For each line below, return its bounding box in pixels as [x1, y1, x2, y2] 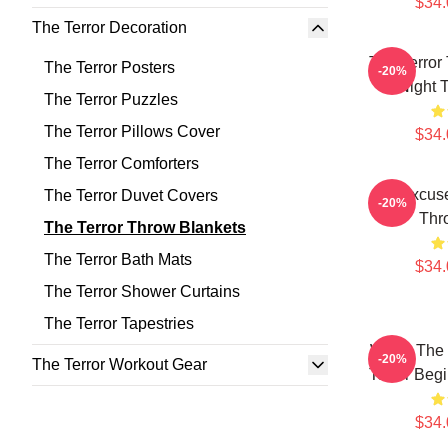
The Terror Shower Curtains [44, 283, 240, 300]
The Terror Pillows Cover [44, 123, 220, 140]
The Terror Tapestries [44, 315, 194, 332]
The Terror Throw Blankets [44, 219, 246, 236]
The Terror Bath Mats [44, 251, 192, 268]
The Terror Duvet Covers [44, 187, 218, 204]
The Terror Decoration [32, 19, 187, 36]
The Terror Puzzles [44, 91, 178, 108]
